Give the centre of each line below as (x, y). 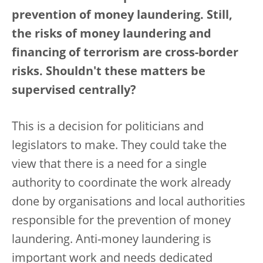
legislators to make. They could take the (119, 146)
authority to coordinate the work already (121, 184)
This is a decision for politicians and (108, 127)
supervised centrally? (74, 91)
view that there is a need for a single (109, 165)
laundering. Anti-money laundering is (112, 240)
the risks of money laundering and (112, 35)
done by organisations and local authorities (129, 203)
